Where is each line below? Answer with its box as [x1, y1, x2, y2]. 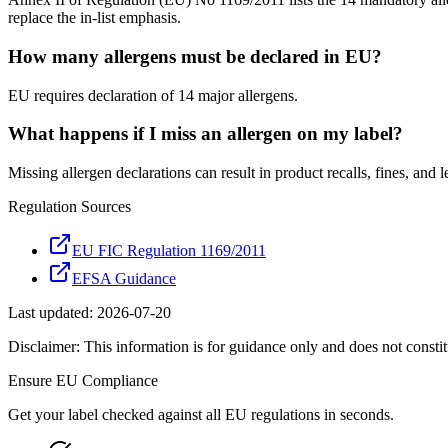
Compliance [78, 372, 158, 389]
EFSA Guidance [72, 270, 176, 287]
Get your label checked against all [8, 406, 225, 423]
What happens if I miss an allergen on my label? [8, 123, 403, 145]
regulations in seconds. [247, 406, 394, 423]
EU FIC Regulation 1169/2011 [72, 242, 266, 259]
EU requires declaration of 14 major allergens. [8, 86, 298, 104]
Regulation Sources [8, 198, 131, 215]
